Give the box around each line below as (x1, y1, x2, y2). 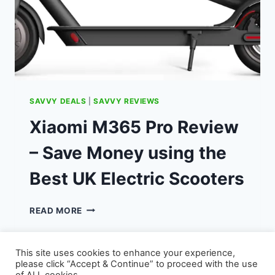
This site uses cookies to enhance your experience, (15, 247, 235, 258)
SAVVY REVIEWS (93, 96, 160, 106)
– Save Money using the (29, 142, 227, 163)
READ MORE (29, 205, 83, 215)
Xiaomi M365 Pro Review (29, 116, 239, 137)
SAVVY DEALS (29, 96, 87, 106)
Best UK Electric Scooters (29, 168, 244, 189)
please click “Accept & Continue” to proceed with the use (15, 258, 258, 269)
